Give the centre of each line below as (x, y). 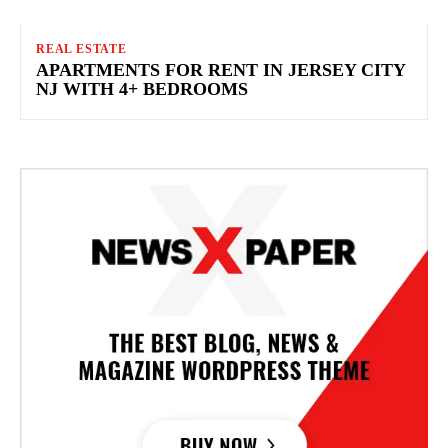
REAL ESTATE (81, 48)
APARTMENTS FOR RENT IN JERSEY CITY (221, 69)
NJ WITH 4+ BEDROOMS (142, 88)
